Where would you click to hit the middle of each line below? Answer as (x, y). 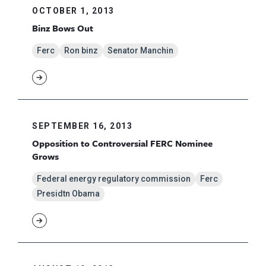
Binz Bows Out (63, 28)
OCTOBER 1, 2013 (73, 11)
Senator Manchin (140, 51)
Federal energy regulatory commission (114, 179)
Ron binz (81, 51)
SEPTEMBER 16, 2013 (82, 126)
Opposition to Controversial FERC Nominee (122, 143)
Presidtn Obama (68, 194)
